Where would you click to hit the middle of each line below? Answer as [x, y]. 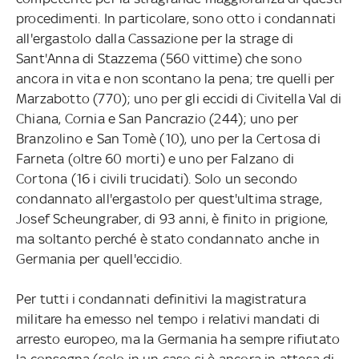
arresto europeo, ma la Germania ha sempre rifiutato [178, 339]
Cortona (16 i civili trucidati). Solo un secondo [157, 178]
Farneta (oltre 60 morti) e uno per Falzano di [155, 158]
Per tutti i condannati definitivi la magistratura [161, 298]
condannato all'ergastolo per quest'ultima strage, [169, 198]
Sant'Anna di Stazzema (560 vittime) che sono [159, 58]
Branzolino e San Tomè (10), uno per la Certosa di [168, 138]
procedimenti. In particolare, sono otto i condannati [176, 18]
